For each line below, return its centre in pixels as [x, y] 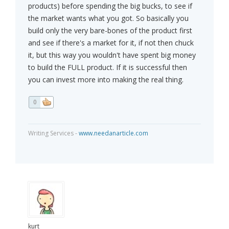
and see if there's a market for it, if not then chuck [111, 43]
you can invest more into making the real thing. [106, 80]
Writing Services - [53, 133]
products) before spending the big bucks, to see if [110, 6]
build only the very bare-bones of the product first [110, 31]
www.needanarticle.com [113, 133]
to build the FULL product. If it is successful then [108, 67]
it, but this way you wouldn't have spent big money [112, 55]
